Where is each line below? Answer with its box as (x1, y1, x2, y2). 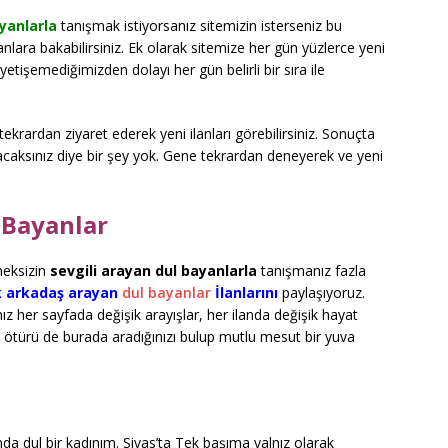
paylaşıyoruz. (278, 282, 365, 302)
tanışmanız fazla (257, 260, 366, 280)
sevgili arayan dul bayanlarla (50, 260, 257, 280)
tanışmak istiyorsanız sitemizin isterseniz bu (57, 15, 342, 35)
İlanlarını (211, 282, 278, 302)
